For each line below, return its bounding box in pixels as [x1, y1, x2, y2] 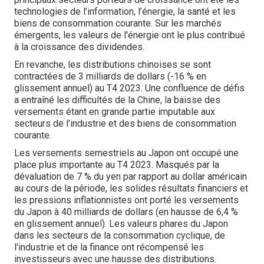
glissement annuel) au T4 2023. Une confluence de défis [14, 82, 245, 94]
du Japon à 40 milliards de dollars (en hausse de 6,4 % [14, 206, 238, 217]
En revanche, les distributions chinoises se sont [14, 59, 211, 70]
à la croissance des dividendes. [14, 41, 144, 52]
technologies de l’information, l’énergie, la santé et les [14, 6, 236, 17]
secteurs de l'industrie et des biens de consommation [14, 118, 236, 129]
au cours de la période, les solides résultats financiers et [14, 183, 248, 194]
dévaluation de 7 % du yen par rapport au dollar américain [14, 171, 247, 182]
